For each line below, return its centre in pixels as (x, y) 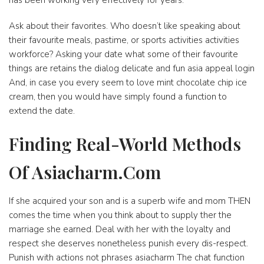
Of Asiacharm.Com (85, 172)
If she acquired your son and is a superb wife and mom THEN (130, 201)
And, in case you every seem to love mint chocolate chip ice (128, 83)
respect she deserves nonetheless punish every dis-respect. (128, 244)
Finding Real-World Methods (125, 144)
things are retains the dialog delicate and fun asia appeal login (132, 69)
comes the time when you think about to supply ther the (120, 215)
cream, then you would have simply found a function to (118, 97)
